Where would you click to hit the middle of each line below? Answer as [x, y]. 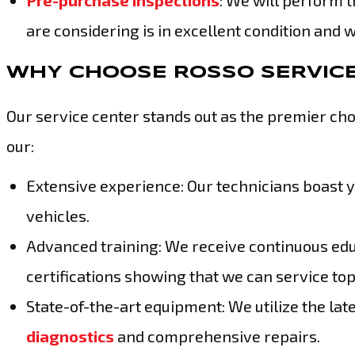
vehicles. [58, 216]
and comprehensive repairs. [217, 336]
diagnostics [70, 336]
